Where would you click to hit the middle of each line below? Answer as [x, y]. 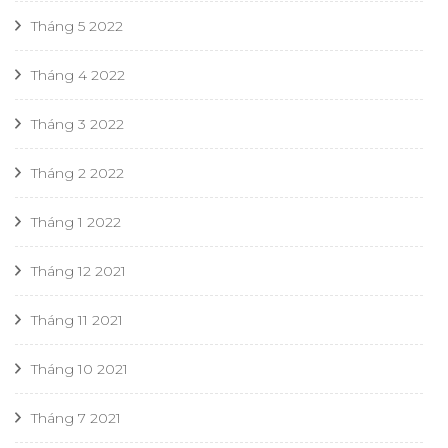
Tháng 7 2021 [76, 418]
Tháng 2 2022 [77, 173]
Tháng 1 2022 [76, 222]
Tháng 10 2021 [79, 369]
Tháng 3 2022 [77, 124]
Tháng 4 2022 [78, 75]
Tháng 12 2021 [78, 271]
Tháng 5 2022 [77, 26]
